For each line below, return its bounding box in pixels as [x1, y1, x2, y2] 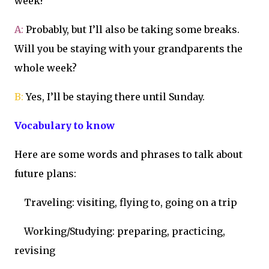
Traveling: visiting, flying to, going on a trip [24, 196, 237, 209]
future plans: [14, 168, 76, 180]
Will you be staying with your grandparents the [14, 43, 243, 55]
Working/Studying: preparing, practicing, [24, 225, 225, 238]
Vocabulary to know [14, 119, 115, 132]
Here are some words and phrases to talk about [14, 148, 243, 161]
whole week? [14, 62, 77, 74]
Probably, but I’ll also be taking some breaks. [23, 23, 240, 36]
